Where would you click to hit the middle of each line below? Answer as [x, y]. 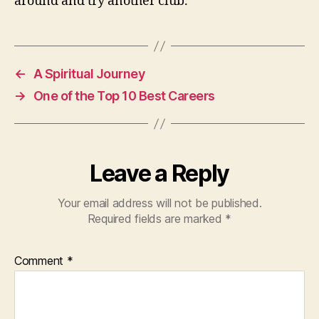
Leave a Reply [159, 173]
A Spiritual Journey [89, 74]
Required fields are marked [156, 219]
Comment [41, 261]
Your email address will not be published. [159, 203]
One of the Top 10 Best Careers [124, 96]
